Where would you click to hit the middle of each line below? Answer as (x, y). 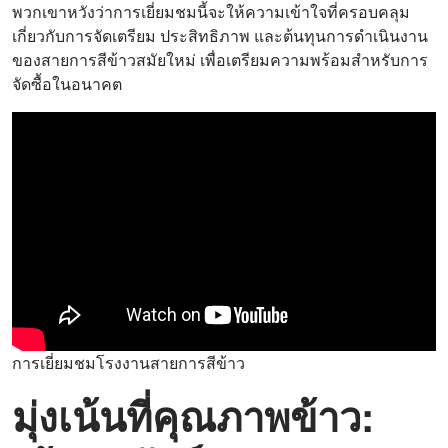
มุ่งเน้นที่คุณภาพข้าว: (193, 415)
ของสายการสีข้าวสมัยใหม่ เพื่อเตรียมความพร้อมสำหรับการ (220, 59)
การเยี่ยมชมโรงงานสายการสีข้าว (128, 362)
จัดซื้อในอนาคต (67, 83)
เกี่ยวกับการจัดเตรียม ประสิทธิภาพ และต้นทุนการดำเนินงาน (220, 35)
